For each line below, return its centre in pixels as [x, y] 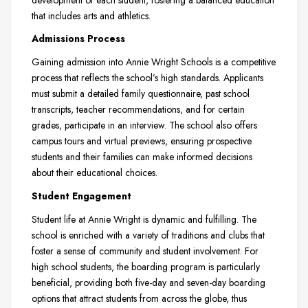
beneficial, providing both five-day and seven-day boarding [148, 282]
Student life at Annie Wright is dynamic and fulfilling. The [144, 219]
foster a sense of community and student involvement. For [145, 251]
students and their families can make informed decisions [142, 157]
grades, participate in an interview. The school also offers [144, 125]
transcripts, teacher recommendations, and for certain [138, 110]
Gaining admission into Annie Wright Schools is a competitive [154, 62]
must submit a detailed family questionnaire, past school [141, 94]
